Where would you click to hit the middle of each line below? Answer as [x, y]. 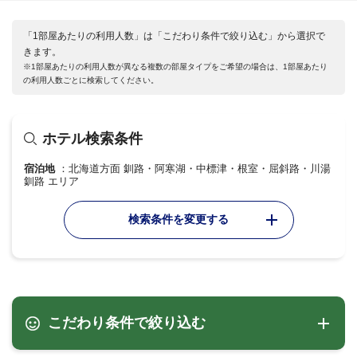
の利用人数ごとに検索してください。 [91, 80]
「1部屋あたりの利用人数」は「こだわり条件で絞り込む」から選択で [174, 36]
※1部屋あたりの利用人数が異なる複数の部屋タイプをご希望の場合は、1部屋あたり [175, 67]
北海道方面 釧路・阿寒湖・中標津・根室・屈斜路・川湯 [200, 169]
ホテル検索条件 [93, 139]
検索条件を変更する [178, 220]
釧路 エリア [51, 182]
